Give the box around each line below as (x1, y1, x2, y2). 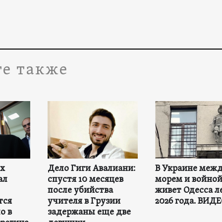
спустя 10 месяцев (47, 174, 123, 186)
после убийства (47, 185, 113, 197)
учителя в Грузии (47, 196, 120, 208)
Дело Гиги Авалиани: (47, 163, 135, 175)
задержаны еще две (47, 207, 131, 219)
